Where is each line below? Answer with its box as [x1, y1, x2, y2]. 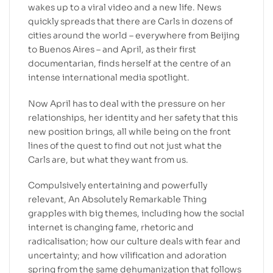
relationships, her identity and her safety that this [28, 112, 238, 123]
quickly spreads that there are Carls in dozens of [28, 15, 233, 27]
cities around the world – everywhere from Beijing [28, 29, 239, 41]
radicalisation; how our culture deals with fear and [28, 236, 241, 247]
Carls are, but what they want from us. [28, 154, 188, 165]
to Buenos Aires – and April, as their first [28, 43, 196, 55]
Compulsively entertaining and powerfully [28, 180, 207, 191]
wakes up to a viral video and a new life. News [28, 1, 221, 13]
